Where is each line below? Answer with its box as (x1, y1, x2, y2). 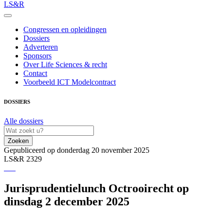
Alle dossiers (4, 116, 43, 125)
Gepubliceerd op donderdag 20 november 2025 (4, 145, 149, 154)
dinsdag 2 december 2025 (4, 195, 129, 208)
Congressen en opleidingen (23, 25, 107, 34)
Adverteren (23, 43, 58, 51)
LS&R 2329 (4, 154, 42, 163)
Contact (23, 69, 47, 77)
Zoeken (8, 137, 29, 145)
